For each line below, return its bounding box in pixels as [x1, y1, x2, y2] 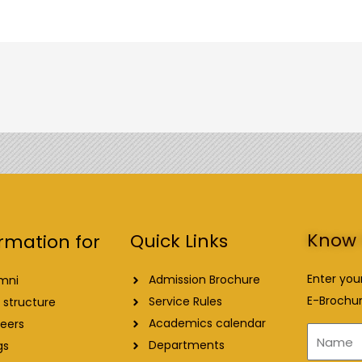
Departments [148, 337, 225, 354]
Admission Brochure [148, 271, 260, 288]
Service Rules [148, 293, 222, 310]
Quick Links [130, 229, 229, 255]
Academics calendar [148, 315, 266, 332]
